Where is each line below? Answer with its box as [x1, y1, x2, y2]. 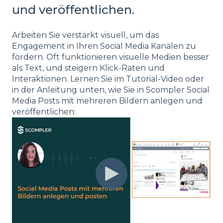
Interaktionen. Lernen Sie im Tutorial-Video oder [12, 74, 204, 84]
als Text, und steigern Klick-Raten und [12, 63, 165, 73]
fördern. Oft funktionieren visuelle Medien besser [12, 52, 209, 62]
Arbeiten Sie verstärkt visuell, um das [12, 30, 159, 40]
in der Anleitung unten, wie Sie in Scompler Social [12, 85, 210, 95]
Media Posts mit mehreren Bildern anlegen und [12, 96, 203, 106]
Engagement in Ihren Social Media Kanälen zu [12, 41, 196, 51]
